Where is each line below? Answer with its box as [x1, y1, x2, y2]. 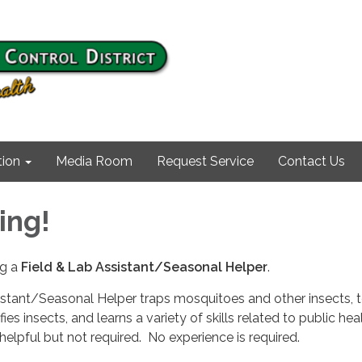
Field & [21, 259, 68, 275]
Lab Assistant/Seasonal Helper [68, 259, 267, 275]
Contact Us [278, 154, 345, 169]
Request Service [157, 154, 254, 169]
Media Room [56, 154, 133, 169]
